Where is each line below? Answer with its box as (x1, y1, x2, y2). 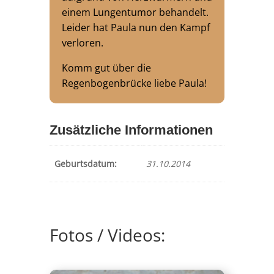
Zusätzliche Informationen (49, 122, 213, 138)
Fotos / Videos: (49, 223, 165, 246)
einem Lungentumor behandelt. (61, 6, 209, 20)
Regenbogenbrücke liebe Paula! (61, 76, 207, 91)
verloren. (61, 36, 103, 50)
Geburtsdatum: (54, 158, 117, 170)
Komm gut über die (61, 61, 151, 75)
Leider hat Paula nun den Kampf (61, 21, 210, 35)
